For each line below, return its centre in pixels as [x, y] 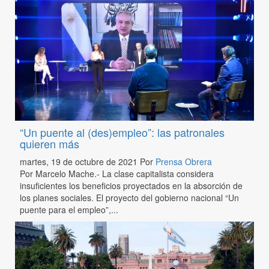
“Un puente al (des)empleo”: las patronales [122, 132]
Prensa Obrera [183, 161]
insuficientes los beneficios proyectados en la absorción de [131, 185]
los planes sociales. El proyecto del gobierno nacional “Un [129, 197]
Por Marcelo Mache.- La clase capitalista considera [116, 173]
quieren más [49, 143]
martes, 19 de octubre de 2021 [80, 161]
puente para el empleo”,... [69, 209]
